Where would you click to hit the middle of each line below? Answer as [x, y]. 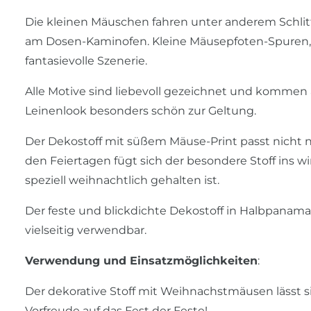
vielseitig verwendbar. [86, 230]
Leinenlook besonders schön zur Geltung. [141, 111]
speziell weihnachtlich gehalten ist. [122, 180]
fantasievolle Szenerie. [86, 61]
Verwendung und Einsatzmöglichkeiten [141, 261]
